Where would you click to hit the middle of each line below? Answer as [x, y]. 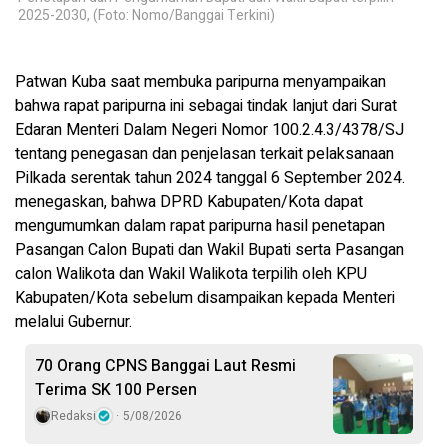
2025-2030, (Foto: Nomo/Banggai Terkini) [146, 16]
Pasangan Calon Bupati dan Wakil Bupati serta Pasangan [209, 250]
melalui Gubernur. [73, 322]
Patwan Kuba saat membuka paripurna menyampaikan [200, 82]
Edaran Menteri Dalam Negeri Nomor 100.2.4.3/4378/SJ [209, 130]
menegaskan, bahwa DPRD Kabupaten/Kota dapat [189, 202]
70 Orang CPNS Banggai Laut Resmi [165, 366]
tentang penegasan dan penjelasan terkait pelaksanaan [204, 154]
